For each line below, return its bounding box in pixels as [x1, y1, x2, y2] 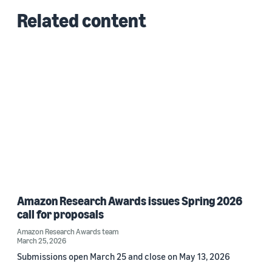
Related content [17, 8, 146, 32]
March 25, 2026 [17, 236, 66, 246]
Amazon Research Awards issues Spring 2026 [17, 194, 242, 208]
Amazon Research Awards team [17, 226, 118, 237]
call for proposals [17, 207, 104, 222]
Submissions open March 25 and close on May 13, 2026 [17, 251, 230, 262]
